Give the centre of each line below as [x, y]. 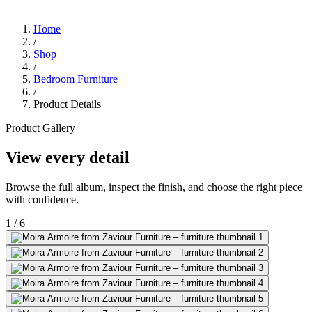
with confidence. [42, 199]
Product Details [67, 104]
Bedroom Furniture [76, 79]
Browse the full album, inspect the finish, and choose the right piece [154, 187]
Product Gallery [40, 128]
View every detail [68, 157]
